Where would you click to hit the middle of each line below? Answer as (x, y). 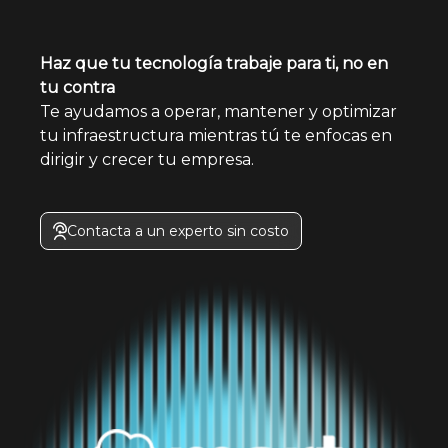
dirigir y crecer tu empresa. (147, 159)
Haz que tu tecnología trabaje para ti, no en (214, 63)
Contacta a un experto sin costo (178, 230)
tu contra (77, 87)
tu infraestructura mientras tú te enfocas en (216, 135)
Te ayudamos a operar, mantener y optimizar (218, 111)
